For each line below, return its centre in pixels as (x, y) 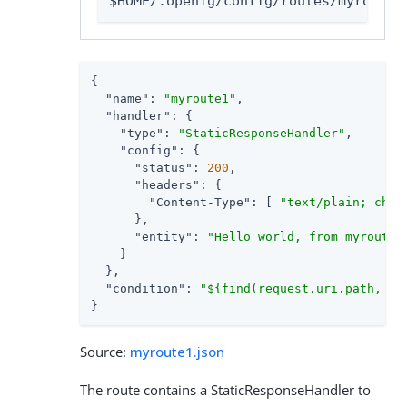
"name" (127, 99)
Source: (105, 352)
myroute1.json (177, 352)
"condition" (145, 288)
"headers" (167, 185)
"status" (164, 168)
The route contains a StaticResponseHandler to (225, 390)
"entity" (164, 237)
